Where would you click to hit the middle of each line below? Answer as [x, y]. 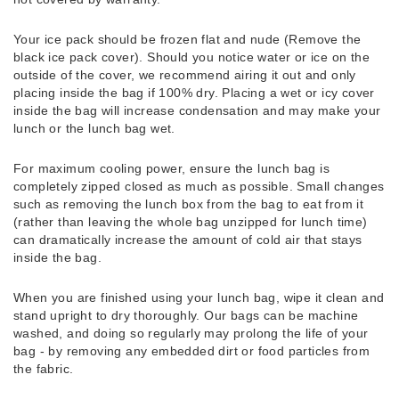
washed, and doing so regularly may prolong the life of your [191, 333]
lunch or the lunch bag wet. [94, 128]
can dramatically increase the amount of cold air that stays [188, 239]
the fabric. [45, 368]
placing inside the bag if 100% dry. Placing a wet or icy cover [194, 92]
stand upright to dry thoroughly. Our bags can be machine [186, 315]
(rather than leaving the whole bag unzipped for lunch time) [191, 221]
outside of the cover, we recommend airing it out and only [185, 74]
